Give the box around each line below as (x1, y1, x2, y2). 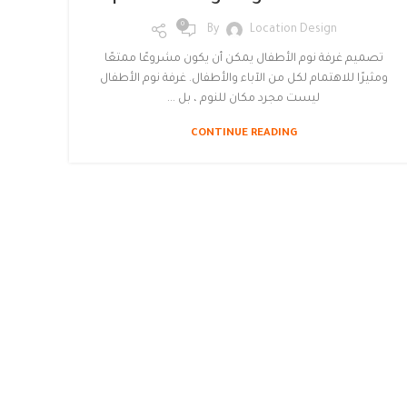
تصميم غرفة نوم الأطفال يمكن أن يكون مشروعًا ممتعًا (104, 52, 383, 65)
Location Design (250, 24, 337, 37)
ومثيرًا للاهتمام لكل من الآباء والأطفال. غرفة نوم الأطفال (99, 72, 388, 85)
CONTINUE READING (190, 127, 297, 140)
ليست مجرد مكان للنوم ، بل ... (167, 92, 320, 105)
